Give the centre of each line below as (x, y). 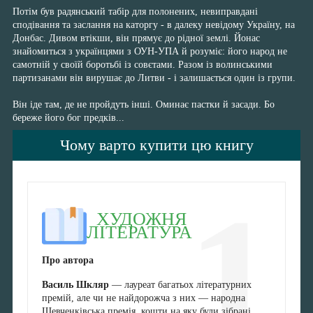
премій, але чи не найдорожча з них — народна (143, 298)
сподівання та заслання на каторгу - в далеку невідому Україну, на (154, 25)
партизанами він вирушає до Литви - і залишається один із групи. (154, 78)
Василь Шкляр (75, 285)
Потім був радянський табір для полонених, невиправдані (135, 12)
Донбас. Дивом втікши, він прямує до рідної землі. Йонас (136, 38)
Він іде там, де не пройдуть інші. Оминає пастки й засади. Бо (144, 105)
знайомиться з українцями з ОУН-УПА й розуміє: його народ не (150, 52)
